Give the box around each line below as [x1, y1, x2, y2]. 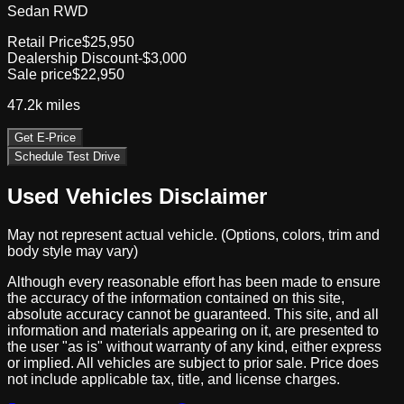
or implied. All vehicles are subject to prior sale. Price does [7, 354, 379, 371]
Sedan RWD [7, 3, 88, 19]
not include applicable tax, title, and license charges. [7, 371, 340, 387]
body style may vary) [7, 243, 138, 259]
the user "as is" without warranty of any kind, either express [7, 338, 381, 354]
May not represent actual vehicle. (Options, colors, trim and [7, 226, 380, 243]
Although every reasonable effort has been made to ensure [7, 273, 381, 289]
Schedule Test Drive [14, 149, 120, 163]
